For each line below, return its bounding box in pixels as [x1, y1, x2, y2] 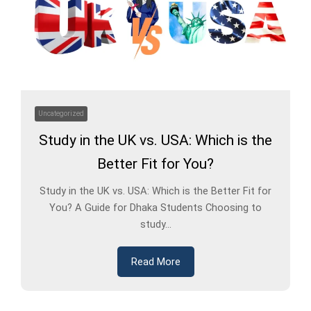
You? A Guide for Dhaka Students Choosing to [49, 201, 262, 215]
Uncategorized [38, 110, 84, 118]
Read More [131, 255, 180, 269]
